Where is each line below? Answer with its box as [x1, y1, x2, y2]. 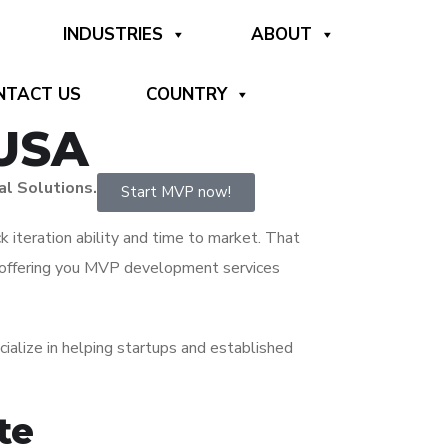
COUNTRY [145, 83, 227, 106]
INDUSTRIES [63, 23, 163, 46]
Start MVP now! [121, 182, 231, 202]
